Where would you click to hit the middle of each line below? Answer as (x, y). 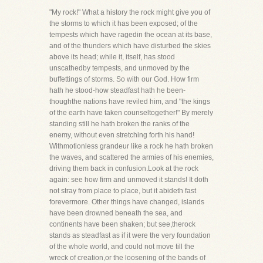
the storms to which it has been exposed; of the (124, 23)
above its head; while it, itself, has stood (112, 57)
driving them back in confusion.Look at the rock (124, 168)
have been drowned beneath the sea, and (116, 213)
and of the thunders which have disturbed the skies (130, 46)
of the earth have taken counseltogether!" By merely (131, 113)
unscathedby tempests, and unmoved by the (119, 68)
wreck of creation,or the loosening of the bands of (127, 258)
